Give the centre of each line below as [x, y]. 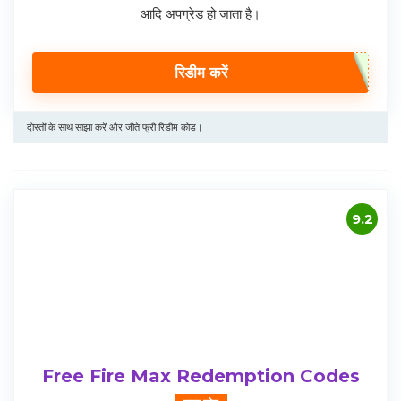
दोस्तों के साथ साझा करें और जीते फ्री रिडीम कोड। [115, 128]
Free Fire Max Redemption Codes [200, 376]
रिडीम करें [200, 73]
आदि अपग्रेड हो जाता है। [200, 14]
